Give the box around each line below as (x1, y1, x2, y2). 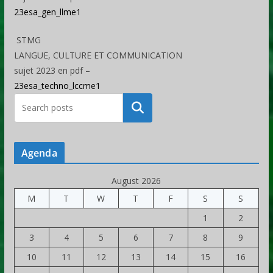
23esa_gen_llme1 (13, 6, 81, 18)
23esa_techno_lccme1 (13, 80, 101, 92)
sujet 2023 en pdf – (13, 65, 90, 77)
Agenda (21, 146, 57, 160)
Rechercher (111, 101, 165, 115)
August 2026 (112, 175, 161, 187)
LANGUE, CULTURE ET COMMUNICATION (13, 49, 182, 62)
